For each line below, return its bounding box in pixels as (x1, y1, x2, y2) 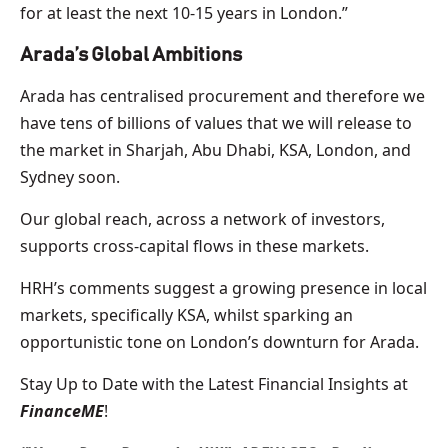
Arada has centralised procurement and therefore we (20, 84, 425, 107)
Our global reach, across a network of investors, (20, 207, 385, 230)
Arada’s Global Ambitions (20, 44, 242, 65)
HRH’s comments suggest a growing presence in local (20, 276, 427, 299)
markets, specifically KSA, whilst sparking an (20, 303, 353, 326)
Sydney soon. (20, 165, 120, 188)
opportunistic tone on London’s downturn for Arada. (20, 330, 419, 353)
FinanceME (20, 399, 104, 422)
